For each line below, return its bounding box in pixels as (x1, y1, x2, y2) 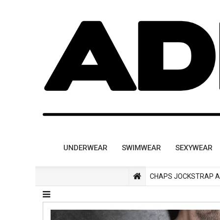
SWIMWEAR (122, 143, 161, 152)
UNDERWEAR (63, 143, 108, 152)
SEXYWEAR (175, 143, 213, 152)
